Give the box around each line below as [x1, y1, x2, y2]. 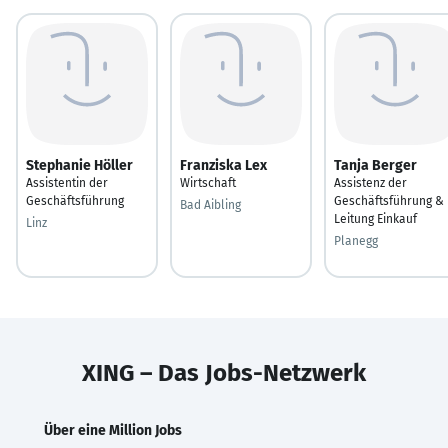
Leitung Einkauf [334, 211, 417, 226]
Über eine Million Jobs [44, 421, 182, 439]
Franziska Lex [180, 156, 267, 174]
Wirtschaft [180, 175, 236, 190]
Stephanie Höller [26, 156, 133, 174]
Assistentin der [26, 175, 108, 190]
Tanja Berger [334, 156, 417, 174]
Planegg [334, 233, 378, 248]
